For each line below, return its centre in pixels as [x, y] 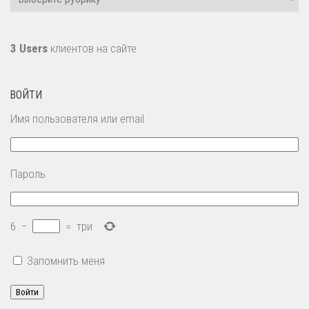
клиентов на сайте [92, 48]
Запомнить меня [66, 261]
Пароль [28, 173]
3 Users [29, 48]
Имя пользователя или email [77, 119]
